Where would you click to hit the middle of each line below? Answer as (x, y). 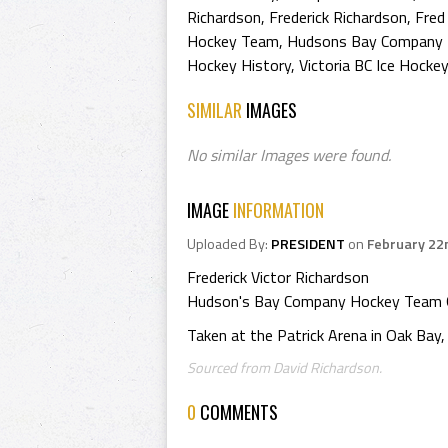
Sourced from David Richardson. (284, 368)
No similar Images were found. (289, 155)
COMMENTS (239, 412)
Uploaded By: (229, 244)
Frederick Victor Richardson (278, 277)
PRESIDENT (308, 244)
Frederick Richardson (338, 17)
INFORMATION (278, 210)
